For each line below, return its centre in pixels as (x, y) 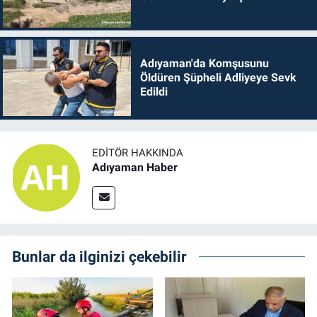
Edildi (154, 92)
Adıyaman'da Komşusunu (204, 64)
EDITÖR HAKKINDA (138, 153)
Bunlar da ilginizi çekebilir (99, 256)
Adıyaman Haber (135, 168)
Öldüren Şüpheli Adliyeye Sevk (218, 78)
